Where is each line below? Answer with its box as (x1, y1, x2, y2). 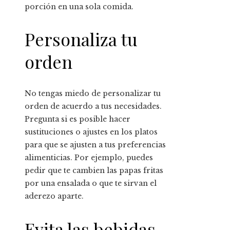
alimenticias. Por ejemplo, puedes (25, 153, 153, 163)
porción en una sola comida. (25, 2, 133, 11)
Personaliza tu (25, 27, 138, 51)
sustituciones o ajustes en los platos (25, 127, 158, 137)
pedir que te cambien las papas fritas (25, 166, 163, 176)
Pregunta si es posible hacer (25, 114, 130, 124)
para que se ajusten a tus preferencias (25, 140, 166, 150)
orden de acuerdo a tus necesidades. (25, 102, 162, 111)
